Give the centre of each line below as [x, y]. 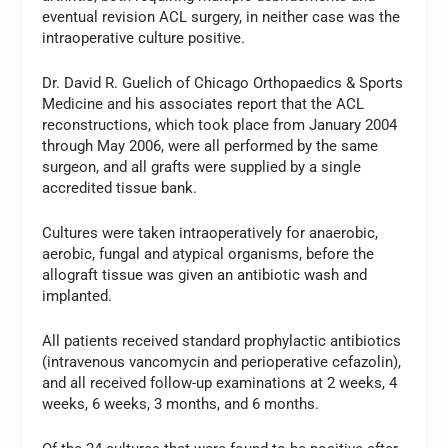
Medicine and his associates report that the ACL [203, 104]
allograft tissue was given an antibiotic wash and [205, 275]
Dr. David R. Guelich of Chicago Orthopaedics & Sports [223, 83]
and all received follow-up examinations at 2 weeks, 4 [220, 383]
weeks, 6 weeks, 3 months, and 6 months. [181, 404]
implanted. [77, 296]
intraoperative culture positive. [144, 38]
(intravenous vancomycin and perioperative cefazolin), [222, 362]
